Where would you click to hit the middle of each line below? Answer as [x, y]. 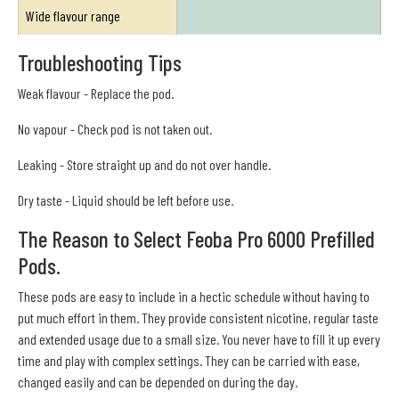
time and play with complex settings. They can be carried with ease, [189, 360]
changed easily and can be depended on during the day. [158, 381]
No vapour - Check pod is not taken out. [115, 128]
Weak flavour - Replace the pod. [96, 93]
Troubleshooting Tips [100, 62]
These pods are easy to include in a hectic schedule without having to [194, 296]
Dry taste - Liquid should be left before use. [126, 199]
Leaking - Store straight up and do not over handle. [144, 164]
